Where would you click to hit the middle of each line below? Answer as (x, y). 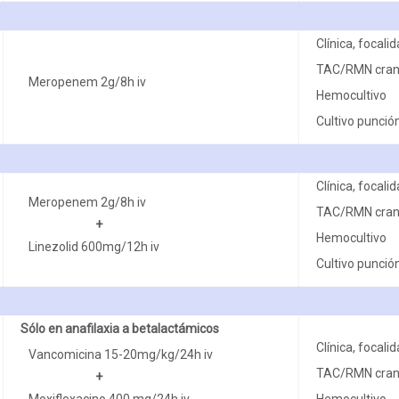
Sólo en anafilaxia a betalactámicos (119, 328)
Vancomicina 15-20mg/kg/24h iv (121, 354)
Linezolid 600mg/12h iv (94, 246)
